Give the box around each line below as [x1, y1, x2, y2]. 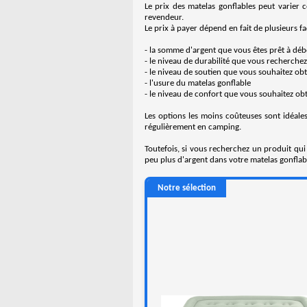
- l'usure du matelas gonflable [144, 79, 251, 88]
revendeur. [144, 13, 184, 22]
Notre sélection [157, 184, 216, 193]
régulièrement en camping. [144, 123, 241, 132]
